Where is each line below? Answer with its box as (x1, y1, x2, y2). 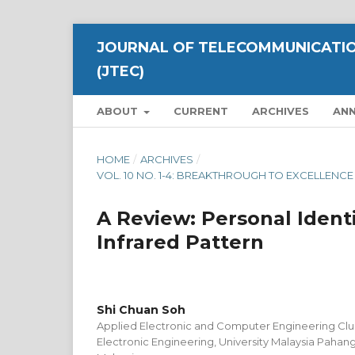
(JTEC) (97, 63, 144, 80)
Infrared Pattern (97, 231, 264, 254)
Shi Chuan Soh (97, 303, 185, 317)
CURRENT (174, 105, 229, 117)
